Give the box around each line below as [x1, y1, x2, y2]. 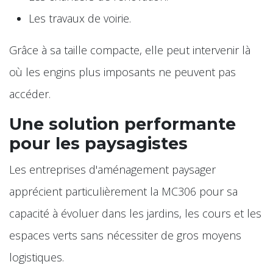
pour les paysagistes [9, 133, 188, 154]
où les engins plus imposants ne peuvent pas [9, 64, 236, 79]
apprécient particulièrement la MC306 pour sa [9, 183, 238, 199]
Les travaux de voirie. [29, 10, 131, 26]
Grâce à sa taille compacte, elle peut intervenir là [9, 42, 250, 57]
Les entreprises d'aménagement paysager [9, 161, 216, 177]
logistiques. [9, 249, 64, 264]
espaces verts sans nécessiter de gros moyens [9, 227, 241, 243]
